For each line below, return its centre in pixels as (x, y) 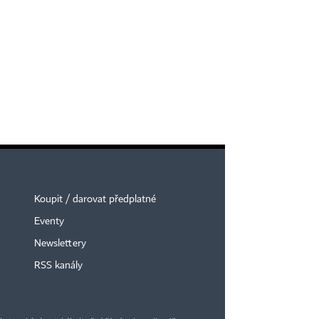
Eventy (49, 221)
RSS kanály (58, 266)
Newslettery (60, 244)
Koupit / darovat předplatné (95, 199)
